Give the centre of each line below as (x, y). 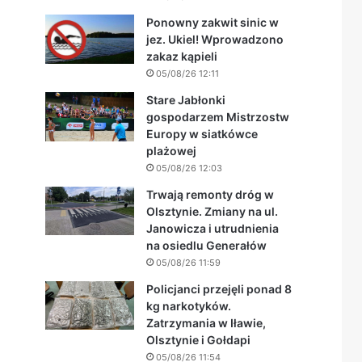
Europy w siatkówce (202, 134)
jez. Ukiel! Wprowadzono (215, 39)
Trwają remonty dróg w (210, 194)
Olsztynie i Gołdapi (198, 340)
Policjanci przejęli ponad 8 (219, 289)
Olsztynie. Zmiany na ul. (212, 211)
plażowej (171, 151)
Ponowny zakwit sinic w (213, 22)
